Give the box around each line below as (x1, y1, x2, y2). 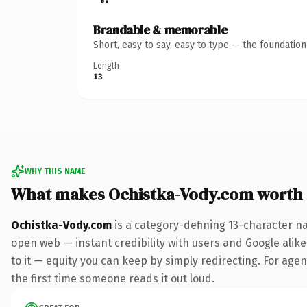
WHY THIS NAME (25, 166, 85, 176)
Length (93, 60, 119, 71)
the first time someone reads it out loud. (11, 271, 214, 285)
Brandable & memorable (93, 21, 228, 38)
